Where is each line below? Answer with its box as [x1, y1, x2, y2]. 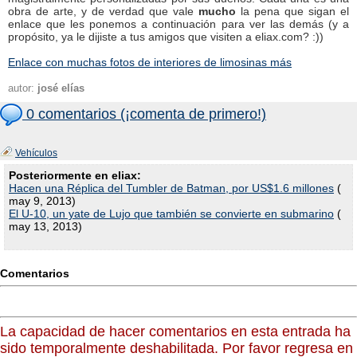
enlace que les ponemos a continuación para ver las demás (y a [8, 18, 349, 30]
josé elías [37, 82, 84, 94]
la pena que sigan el [236, 5, 349, 18]
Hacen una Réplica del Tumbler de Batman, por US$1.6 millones [9, 182, 334, 194]
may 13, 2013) [9, 220, 82, 233]
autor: [8, 82, 37, 94]
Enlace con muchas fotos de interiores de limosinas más [8, 56, 292, 69]
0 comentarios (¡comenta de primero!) [22, 105, 266, 122]
